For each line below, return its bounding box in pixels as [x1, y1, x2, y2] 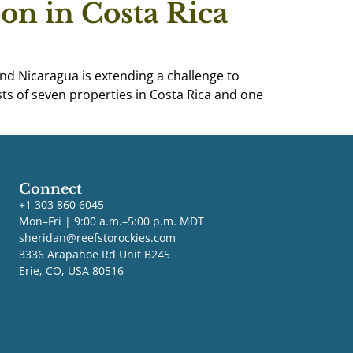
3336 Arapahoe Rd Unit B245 [18, 246, 170, 262]
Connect [18, 180, 82, 198]
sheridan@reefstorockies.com [18, 229, 176, 245]
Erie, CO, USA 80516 [18, 262, 124, 278]
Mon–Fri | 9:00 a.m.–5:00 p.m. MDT [18, 213, 204, 229]
